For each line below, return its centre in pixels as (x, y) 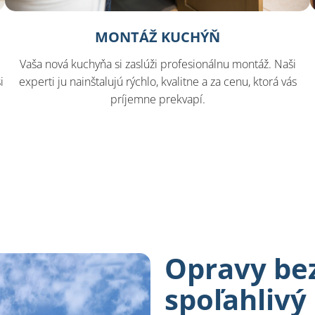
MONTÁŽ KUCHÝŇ (157, 37)
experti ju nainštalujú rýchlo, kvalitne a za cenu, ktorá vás (157, 82)
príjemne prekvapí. (157, 99)
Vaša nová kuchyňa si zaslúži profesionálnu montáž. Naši (157, 64)
